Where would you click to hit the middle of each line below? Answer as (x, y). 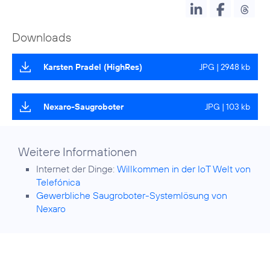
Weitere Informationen (77, 152)
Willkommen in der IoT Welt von (184, 169)
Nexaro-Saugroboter (83, 107)
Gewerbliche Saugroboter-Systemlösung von (132, 196)
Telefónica (58, 182)
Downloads (42, 37)
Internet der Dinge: (77, 169)
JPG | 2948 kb (225, 67)
